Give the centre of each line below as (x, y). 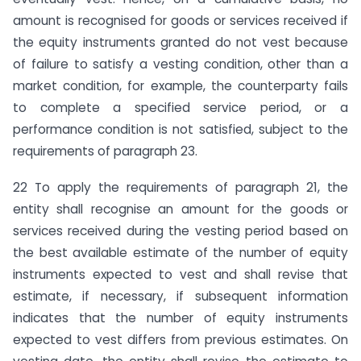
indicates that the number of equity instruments (180, 318)
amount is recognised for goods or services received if (180, 21)
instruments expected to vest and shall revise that (180, 275)
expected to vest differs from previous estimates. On (180, 340)
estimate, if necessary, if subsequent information (180, 297)
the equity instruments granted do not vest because (180, 43)
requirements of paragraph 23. (105, 151)
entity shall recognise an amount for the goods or (180, 210)
